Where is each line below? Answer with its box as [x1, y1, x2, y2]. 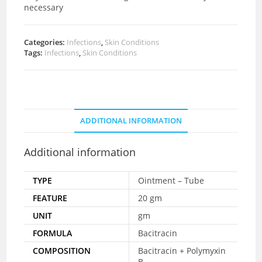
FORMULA [33, 227, 73, 239]
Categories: [24, 36, 67, 47]
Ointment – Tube [138, 174, 205, 186]
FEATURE [33, 192, 68, 204]
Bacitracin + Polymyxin [138, 244, 226, 256]
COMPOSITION [33, 244, 91, 256]
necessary [24, 1, 64, 13]
